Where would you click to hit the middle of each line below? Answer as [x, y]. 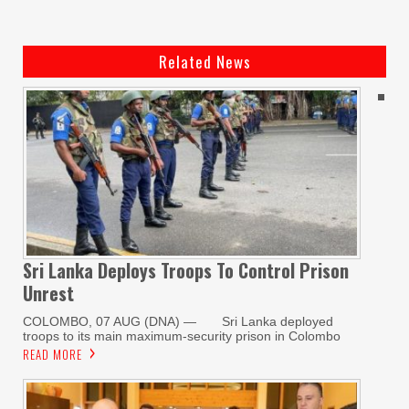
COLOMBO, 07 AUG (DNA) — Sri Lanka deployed [178, 322]
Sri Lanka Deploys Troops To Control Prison [186, 271]
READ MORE [52, 355]
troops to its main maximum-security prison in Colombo [182, 336]
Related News [204, 62]
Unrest [48, 294]
